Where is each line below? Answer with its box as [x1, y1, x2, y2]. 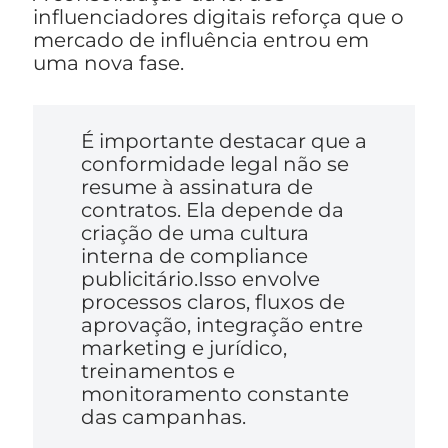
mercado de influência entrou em [33, 28, 369, 53]
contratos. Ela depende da [80, 198, 344, 223]
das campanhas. [80, 405, 246, 430]
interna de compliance [80, 244, 308, 269]
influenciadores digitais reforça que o [33, 5, 404, 30]
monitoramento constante [80, 382, 349, 407]
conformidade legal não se [80, 152, 349, 177]
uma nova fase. [33, 51, 184, 76]
